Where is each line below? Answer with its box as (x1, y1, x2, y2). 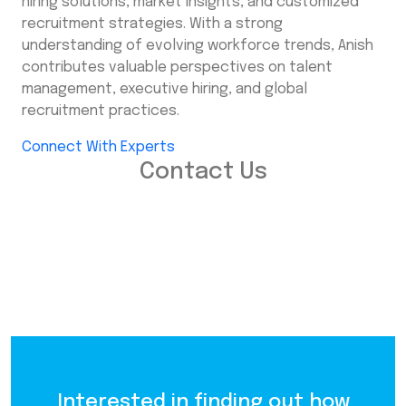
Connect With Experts (22, 140, 175, 156)
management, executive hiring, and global (22, 82, 307, 98)
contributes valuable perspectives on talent (22, 60, 333, 76)
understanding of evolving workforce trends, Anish (22, 38, 373, 54)
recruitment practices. (22, 103, 179, 120)
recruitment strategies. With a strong (22, 16, 283, 33)
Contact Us (139, 160, 267, 185)
